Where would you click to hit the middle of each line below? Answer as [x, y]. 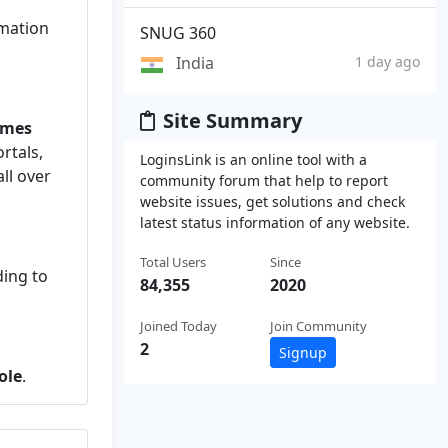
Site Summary [232, 120]
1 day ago [387, 62]
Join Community [318, 325]
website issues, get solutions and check [272, 201]
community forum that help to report [264, 180]
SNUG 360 [178, 32]
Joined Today [178, 325]
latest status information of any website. [275, 222]
